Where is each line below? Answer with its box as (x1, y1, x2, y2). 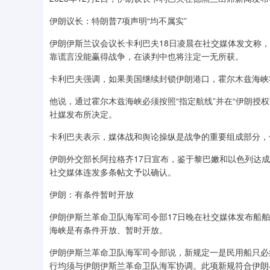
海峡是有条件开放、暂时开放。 (49, 224, 168, 236)
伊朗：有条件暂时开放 (49, 188, 134, 201)
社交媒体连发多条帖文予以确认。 (49, 166, 176, 178)
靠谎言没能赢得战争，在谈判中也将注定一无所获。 (49, 50, 243, 63)
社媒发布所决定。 (49, 108, 117, 121)
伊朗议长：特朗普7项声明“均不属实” (49, 14, 187, 27)
